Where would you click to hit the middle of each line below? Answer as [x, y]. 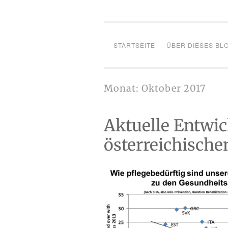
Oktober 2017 [173, 88]
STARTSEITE [134, 45]
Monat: [122, 88]
